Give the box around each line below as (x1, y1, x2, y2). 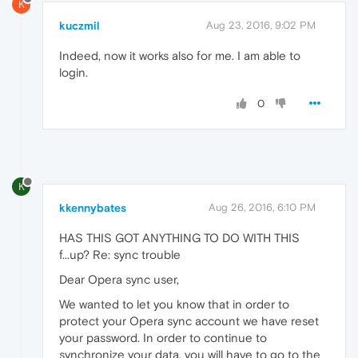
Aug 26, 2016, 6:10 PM (209, 201, 316, 214)
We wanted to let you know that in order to (59, 297, 289, 312)
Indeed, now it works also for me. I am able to (59, 48, 300, 62)
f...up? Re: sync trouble (59, 248, 181, 262)
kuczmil (59, 18, 100, 32)
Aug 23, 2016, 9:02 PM (206, 18, 316, 31)
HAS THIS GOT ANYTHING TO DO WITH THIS (59, 231, 300, 245)
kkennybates (59, 201, 126, 215)
